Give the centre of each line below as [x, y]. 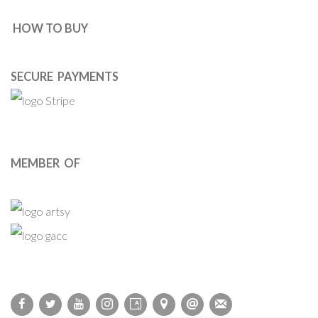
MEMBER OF [45, 163]
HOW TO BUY [50, 28]
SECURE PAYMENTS [66, 77]
